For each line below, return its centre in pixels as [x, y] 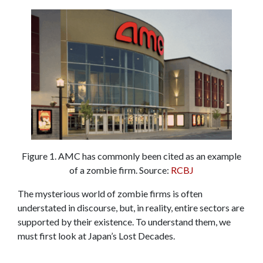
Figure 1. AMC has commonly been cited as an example [131, 156]
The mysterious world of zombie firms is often [110, 193]
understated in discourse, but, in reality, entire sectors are [131, 207]
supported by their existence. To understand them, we [124, 221]
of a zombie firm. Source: [120, 170]
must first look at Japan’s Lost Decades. [96, 235]
